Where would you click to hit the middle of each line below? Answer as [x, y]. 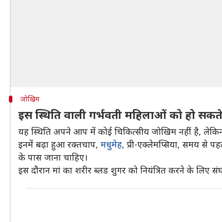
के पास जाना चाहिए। [53, 157]
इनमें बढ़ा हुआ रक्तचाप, [59, 144]
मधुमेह [111, 144]
